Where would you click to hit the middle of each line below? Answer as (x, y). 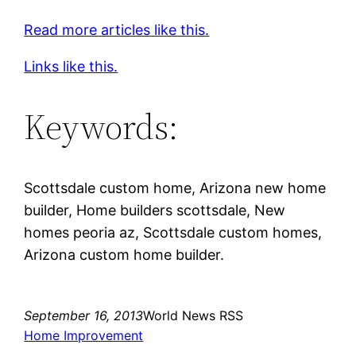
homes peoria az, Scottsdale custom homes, (173, 232)
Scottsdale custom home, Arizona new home (175, 188)
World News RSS (193, 315)
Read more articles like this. (117, 29)
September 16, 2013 (84, 315)
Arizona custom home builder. (124, 254)
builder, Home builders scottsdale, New (155, 210)
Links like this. (71, 66)
